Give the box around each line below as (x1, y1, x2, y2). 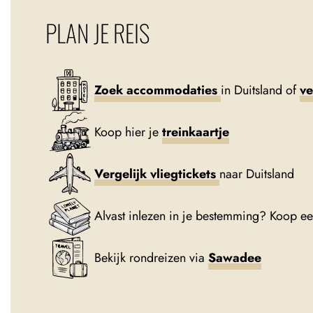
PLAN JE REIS (45, 15, 150, 50)
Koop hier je (94, 122, 162, 141)
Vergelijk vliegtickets (94, 164, 219, 183)
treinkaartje (162, 122, 229, 141)
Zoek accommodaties (94, 80, 221, 99)
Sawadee (208, 248, 261, 267)
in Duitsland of (221, 80, 300, 99)
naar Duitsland (219, 164, 294, 183)
